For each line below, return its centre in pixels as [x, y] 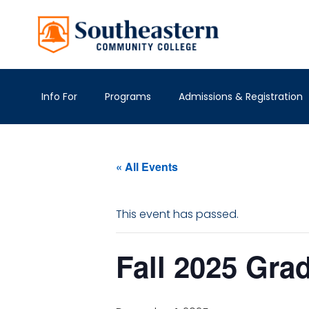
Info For [59, 97]
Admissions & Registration [241, 97]
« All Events [147, 167]
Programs [128, 97]
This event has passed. [177, 214]
